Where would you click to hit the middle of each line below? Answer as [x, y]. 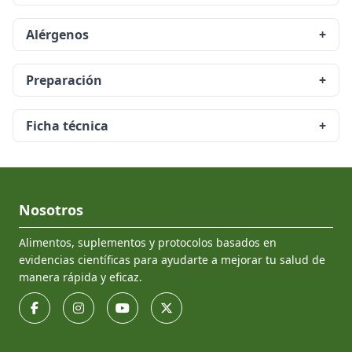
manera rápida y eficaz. [81, 277]
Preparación [64, 80]
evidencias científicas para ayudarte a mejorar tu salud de [172, 260]
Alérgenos [57, 35]
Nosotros [51, 210]
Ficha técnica [67, 126]
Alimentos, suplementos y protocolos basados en [148, 242]
